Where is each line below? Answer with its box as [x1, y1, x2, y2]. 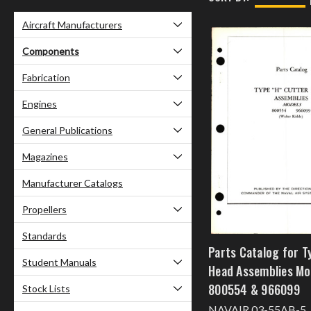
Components [22, 45, 79, 58]
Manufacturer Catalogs [22, 177, 123, 190]
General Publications [22, 124, 112, 137]
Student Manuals [22, 256, 96, 269]
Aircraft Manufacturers [22, 19, 122, 31]
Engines [22, 98, 57, 110]
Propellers [22, 203, 67, 216]
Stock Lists [22, 283, 70, 295]
